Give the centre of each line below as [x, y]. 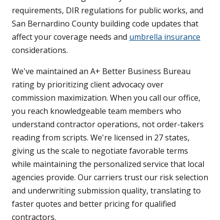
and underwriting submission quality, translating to [106, 191]
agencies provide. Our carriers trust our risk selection [110, 178]
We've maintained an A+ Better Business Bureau [101, 71]
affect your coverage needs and [70, 37]
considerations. [40, 50]
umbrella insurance [165, 37]
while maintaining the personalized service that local [108, 164]
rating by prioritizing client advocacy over [88, 85]
